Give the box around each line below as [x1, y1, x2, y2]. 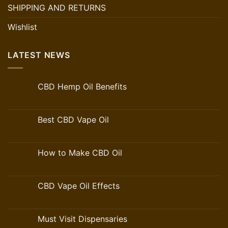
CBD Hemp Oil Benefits [38, 81, 127, 92]
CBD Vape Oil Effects [38, 180, 120, 191]
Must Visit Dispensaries [38, 213, 127, 224]
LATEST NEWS [8, 50, 70, 61]
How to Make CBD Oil [38, 147, 122, 158]
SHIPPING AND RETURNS [8, 3, 106, 13]
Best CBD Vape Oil [38, 114, 109, 125]
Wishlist [8, 22, 37, 33]
